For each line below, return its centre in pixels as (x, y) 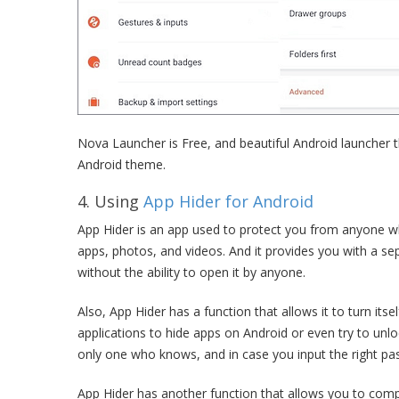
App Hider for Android (228, 201)
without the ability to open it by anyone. (191, 272)
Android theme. (122, 164)
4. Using (110, 201)
